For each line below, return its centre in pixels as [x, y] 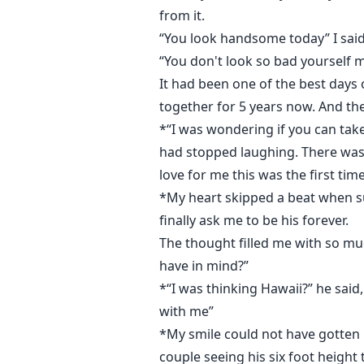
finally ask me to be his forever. [254, 221]
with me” [186, 312]
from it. [182, 16]
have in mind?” [204, 266]
